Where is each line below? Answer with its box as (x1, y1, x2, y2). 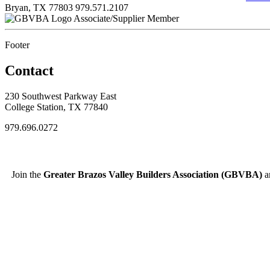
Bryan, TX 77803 (5, 2, 73, 13)
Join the (11, 169, 43, 180)
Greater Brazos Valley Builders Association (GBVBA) (43, 169, 262, 180)
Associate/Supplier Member (74, 13, 179, 24)
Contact (5, 62, 54, 78)
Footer (5, 39, 30, 50)
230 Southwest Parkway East (5, 90, 116, 101)
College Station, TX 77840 (5, 101, 108, 112)
